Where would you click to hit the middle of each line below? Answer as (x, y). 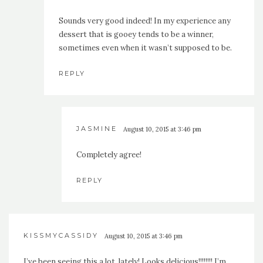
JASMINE (97, 129)
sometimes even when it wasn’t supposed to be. (145, 48)
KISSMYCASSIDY (61, 236)
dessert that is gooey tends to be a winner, (136, 35)
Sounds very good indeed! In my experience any (145, 21)
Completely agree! (109, 155)
